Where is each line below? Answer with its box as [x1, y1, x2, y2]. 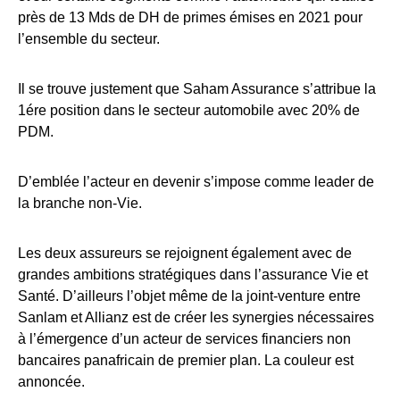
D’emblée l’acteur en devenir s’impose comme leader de [18, 173, 374, 189]
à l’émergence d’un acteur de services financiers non [18, 330, 351, 346]
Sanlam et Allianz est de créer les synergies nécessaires [18, 309, 374, 325]
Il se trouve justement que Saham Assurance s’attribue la [18, 80, 376, 96]
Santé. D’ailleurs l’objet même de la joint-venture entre [18, 287, 361, 304]
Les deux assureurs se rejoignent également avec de [18, 245, 352, 261]
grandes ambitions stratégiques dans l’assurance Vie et [18, 266, 368, 282]
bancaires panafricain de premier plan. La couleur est [18, 352, 354, 368]
